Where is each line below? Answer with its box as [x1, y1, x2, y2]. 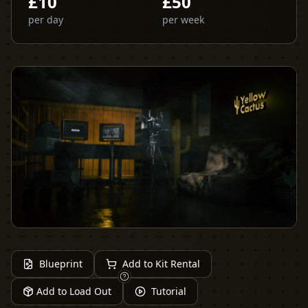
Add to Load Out [36, 284, 111, 298]
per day [28, 13, 63, 26]
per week [162, 13, 204, 26]
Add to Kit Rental [122, 256, 200, 270]
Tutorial [151, 284, 186, 298]
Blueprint [39, 256, 82, 270]
